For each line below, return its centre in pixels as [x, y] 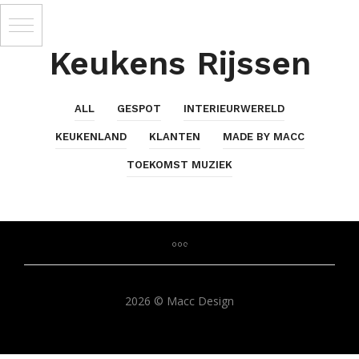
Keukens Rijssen [179, 64]
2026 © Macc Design [179, 301]
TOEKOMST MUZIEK [179, 165]
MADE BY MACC [263, 137]
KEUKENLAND [91, 137]
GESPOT [139, 109]
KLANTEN [174, 137]
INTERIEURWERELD [234, 109]
